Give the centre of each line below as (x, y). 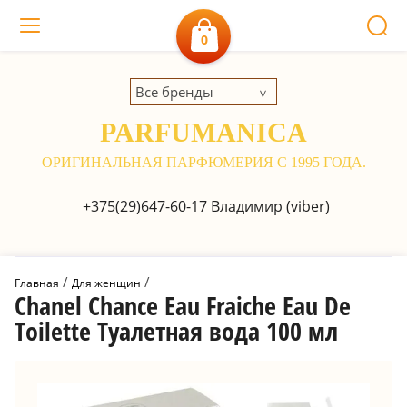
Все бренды (174, 92)
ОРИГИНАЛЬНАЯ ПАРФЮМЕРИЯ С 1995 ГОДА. (203, 162)
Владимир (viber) (268, 206)
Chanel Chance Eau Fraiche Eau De (183, 305)
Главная (37, 283)
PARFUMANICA (203, 132)
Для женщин (106, 283)
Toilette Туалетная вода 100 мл (176, 331)
